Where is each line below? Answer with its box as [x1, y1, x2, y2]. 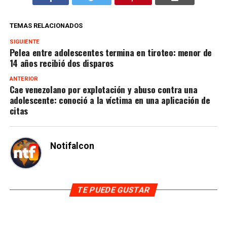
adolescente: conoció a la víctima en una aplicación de [9, 93, 210, 106]
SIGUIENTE [9, 38, 40, 45]
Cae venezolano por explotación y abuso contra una [9, 82, 198, 96]
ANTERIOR [9, 75, 38, 82]
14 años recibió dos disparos [9, 56, 113, 69]
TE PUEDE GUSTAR [76, 184, 151, 195]
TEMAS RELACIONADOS [9, 21, 83, 29]
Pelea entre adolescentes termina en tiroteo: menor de [9, 45, 212, 59]
